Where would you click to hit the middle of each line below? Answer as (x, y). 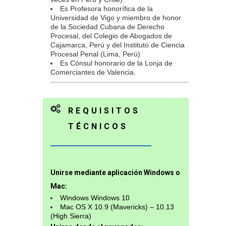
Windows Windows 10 (95, 198)
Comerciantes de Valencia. (93, 72)
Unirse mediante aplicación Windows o (115, 173)
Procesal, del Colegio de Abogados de (111, 36)
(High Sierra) (71, 216)
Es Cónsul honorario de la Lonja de (116, 63)
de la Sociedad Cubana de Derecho (107, 27)
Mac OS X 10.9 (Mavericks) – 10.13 (117, 207)
